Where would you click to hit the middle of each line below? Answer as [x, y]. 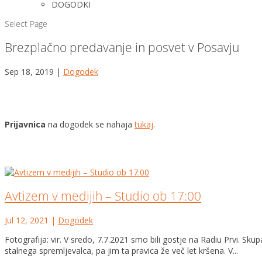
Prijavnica [25, 124]
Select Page [26, 24]
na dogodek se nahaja [90, 124]
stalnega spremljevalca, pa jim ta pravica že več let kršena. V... [121, 250]
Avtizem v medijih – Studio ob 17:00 [103, 196]
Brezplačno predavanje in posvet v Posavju [122, 48]
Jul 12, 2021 [27, 220]
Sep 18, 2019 [29, 71]
